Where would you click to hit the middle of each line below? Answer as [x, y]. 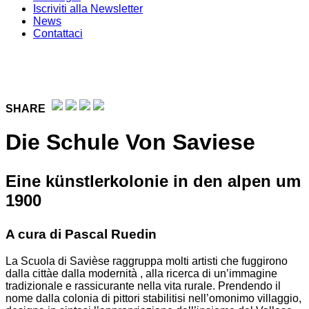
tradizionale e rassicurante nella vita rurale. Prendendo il [143, 286]
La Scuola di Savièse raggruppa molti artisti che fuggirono [147, 261]
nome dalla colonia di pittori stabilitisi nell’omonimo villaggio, [153, 299]
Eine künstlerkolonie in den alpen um [153, 181]
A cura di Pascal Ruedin [81, 235]
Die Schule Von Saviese [130, 142]
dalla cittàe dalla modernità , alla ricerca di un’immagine [141, 274]
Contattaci [58, 33]
